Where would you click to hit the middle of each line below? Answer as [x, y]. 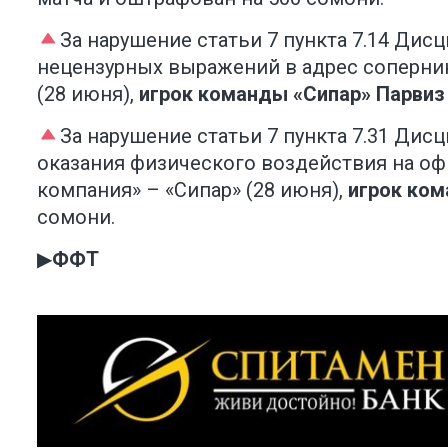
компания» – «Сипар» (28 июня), [192, 189]
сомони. [76, 216]
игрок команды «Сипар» [255, 93]
